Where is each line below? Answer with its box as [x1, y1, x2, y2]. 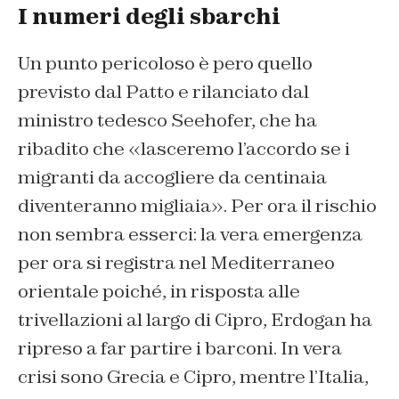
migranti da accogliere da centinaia [18, 166, 327, 190]
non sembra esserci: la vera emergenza [18, 223, 362, 247]
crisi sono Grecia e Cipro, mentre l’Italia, [18, 365, 369, 389]
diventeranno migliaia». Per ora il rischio [18, 194, 377, 218]
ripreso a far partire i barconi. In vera [18, 337, 342, 361]
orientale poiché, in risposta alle [18, 280, 300, 304]
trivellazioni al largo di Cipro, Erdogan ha [18, 308, 372, 332]
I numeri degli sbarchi [18, 3, 281, 31]
